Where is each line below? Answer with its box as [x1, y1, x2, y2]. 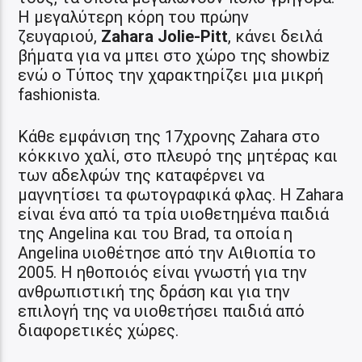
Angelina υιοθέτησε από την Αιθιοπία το [18, 242, 317, 263]
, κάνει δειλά [228, 26, 323, 46]
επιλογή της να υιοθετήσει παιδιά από [18, 301, 305, 321]
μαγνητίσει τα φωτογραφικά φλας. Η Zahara [18, 184, 344, 204]
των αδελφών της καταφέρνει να [18, 165, 265, 185]
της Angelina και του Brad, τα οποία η [18, 223, 293, 243]
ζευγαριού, [18, 26, 102, 46]
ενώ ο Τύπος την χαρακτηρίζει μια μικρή [18, 65, 324, 85]
